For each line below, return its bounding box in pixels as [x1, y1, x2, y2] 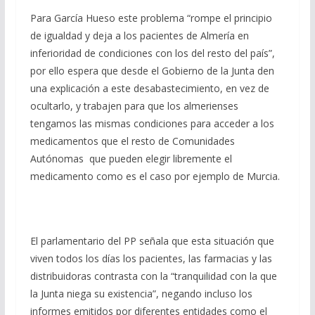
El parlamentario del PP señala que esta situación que [30, 234, 274, 247]
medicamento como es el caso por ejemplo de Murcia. [30, 169, 280, 183]
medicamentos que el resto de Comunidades [30, 134, 235, 148]
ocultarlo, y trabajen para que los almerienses [30, 99, 238, 112]
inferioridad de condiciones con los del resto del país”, [30, 46, 275, 60]
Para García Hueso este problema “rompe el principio [30, 11, 272, 25]
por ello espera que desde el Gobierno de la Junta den [30, 64, 274, 77]
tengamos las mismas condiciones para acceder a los [30, 117, 274, 130]
